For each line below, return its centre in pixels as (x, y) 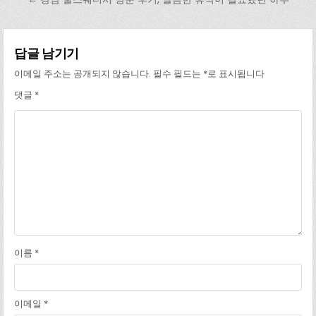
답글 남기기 (47, 53)
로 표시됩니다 (236, 73)
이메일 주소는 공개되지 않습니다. (83, 73)
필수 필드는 (178, 73)
